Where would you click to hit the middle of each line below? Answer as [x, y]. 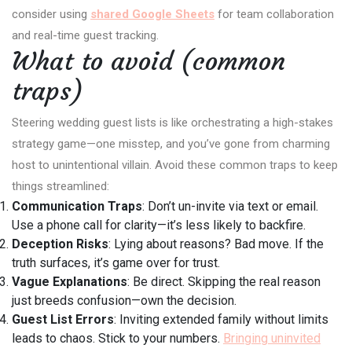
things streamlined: [60, 187]
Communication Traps [77, 207]
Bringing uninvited [272, 339]
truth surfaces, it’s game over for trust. [116, 263]
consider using [51, 15]
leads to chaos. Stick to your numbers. [117, 339]
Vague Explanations [70, 282]
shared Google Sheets [152, 15]
